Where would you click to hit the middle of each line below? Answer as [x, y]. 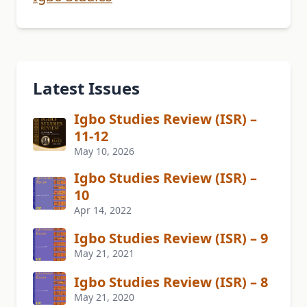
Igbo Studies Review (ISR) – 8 [171, 282]
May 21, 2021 [104, 253]
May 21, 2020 [104, 297]
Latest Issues [86, 88]
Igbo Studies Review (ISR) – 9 [171, 238]
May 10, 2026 [104, 151]
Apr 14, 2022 [103, 210]
